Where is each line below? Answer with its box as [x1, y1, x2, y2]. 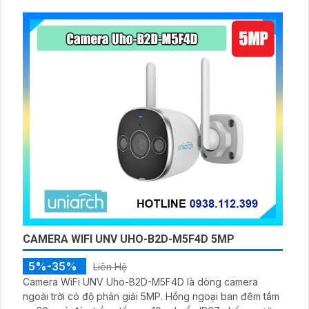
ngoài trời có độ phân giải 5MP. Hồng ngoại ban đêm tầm [23, 290, 279, 302]
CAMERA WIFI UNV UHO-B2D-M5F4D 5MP [23, 232, 235, 246]
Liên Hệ [93, 260, 127, 272]
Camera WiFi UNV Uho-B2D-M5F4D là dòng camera [23, 275, 258, 288]
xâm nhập [23, 8, 67, 20]
